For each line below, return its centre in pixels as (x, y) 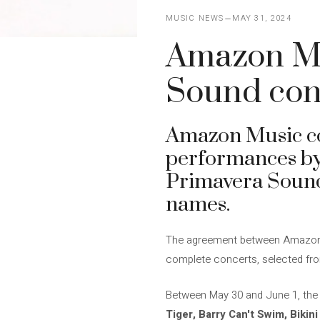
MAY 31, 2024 (262, 18)
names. (198, 205)
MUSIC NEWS (195, 18)
